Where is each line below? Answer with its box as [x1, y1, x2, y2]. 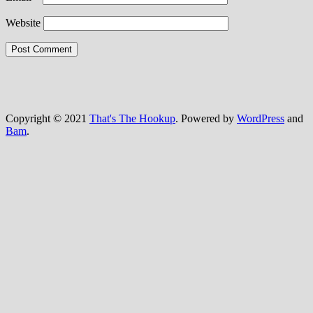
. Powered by [175, 112, 237, 125]
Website [6, 17, 41, 29]
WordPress [237, 112, 284, 125]
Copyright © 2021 [6, 112, 89, 125]
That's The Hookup [89, 112, 175, 125]
